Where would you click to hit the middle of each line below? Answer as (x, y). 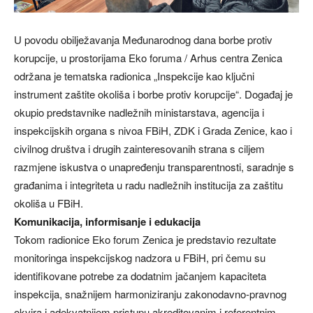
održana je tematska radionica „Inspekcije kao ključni (134, 75)
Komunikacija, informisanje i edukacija (107, 221)
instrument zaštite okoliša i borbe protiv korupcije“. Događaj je (153, 94)
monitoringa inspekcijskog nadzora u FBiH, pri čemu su (140, 257)
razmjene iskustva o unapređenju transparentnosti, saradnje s (154, 166)
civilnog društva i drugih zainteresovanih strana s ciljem (139, 148)
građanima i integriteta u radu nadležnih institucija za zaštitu (148, 184)
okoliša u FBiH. (49, 203)
